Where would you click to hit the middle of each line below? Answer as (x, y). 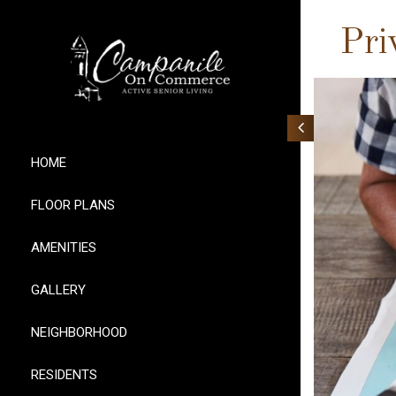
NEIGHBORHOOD (79, 332)
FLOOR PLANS (73, 205)
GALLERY (58, 289)
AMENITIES (64, 247)
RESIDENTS (64, 374)
